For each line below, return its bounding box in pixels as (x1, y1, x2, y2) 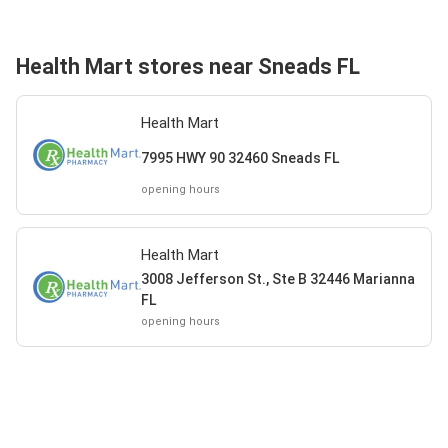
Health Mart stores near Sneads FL (16, 54, 360, 79)
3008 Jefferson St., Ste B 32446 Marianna (140, 271, 415, 287)
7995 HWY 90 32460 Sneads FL (140, 149, 339, 166)
